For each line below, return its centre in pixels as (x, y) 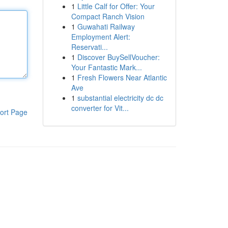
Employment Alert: (101, 37)
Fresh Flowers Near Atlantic (122, 77)
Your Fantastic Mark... (106, 67)
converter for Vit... (100, 108)
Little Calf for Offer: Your (116, 6)
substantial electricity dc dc (120, 98)
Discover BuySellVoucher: (118, 57)
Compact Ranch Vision (108, 16)
